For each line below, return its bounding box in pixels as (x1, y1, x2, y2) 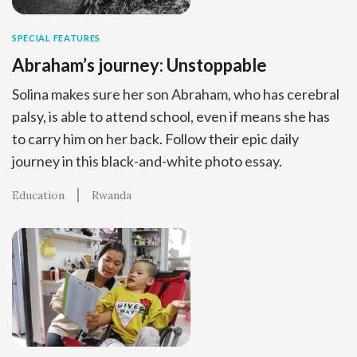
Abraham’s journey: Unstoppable (12, 53, 267, 76)
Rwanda (92, 187, 131, 202)
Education (12, 187, 65, 202)
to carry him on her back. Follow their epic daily (12, 129, 299, 147)
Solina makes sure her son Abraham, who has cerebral (12, 84, 339, 103)
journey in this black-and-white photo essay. (12, 151, 282, 170)
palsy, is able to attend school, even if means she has (12, 107, 330, 125)
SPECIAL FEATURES (12, 32, 100, 43)
